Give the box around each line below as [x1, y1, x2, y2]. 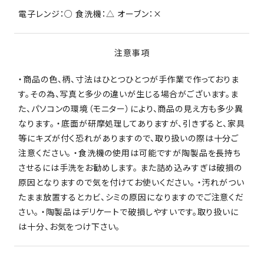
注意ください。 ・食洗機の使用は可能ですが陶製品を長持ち [18, 146, 241, 159]
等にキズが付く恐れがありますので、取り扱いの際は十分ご [18, 131, 239, 144]
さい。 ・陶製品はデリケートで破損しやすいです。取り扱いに [18, 205, 239, 217]
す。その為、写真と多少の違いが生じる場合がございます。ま [18, 87, 239, 100]
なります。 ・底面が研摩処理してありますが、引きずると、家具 [18, 117, 245, 129]
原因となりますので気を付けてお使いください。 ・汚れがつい [18, 176, 245, 188]
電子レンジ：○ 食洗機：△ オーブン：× [18, 7, 163, 19]
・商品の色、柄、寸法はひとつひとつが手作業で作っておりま [18, 72, 239, 85]
